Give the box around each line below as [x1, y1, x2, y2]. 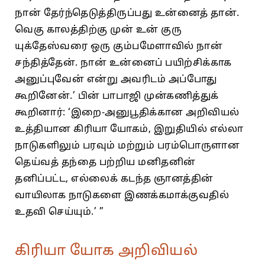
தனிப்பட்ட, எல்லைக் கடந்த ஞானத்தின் [15, 173, 214, 185]
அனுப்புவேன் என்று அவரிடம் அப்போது [15, 73, 217, 86]
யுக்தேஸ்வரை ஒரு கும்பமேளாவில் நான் [15, 40, 222, 53]
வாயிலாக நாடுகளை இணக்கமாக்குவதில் [15, 189, 229, 202]
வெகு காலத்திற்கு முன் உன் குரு [15, 24, 182, 36]
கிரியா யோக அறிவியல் [15, 242, 198, 260]
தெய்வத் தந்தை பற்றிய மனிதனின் [15, 156, 196, 169]
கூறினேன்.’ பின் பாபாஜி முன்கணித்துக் [15, 90, 219, 102]
